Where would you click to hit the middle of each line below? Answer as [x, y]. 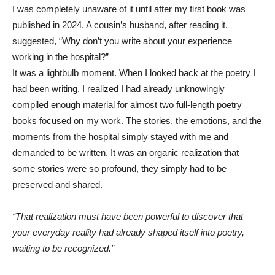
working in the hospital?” [60, 57]
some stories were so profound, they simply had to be [119, 169]
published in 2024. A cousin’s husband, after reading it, [120, 25]
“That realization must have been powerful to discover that [128, 217]
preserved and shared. [57, 185]
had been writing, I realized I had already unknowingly [118, 89]
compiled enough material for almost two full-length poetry [127, 105]
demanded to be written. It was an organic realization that [126, 153]
